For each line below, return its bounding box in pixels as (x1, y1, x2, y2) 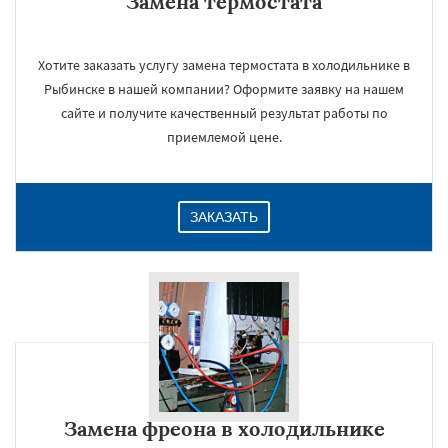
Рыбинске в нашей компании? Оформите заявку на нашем (44, 80, 404, 98)
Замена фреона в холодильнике (63, 416, 385, 441)
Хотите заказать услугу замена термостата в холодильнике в (38, 56, 410, 74)
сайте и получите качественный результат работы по (60, 104, 388, 122)
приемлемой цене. (166, 128, 282, 146)
